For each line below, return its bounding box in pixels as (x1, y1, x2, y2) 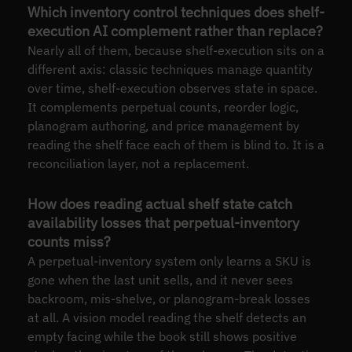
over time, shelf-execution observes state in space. (27, 79, 317, 96)
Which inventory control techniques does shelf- (27, 2, 324, 21)
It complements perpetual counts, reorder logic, (27, 98, 299, 115)
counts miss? (27, 232, 111, 251)
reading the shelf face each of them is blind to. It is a (27, 136, 324, 152)
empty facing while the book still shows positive (27, 328, 297, 344)
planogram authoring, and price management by (27, 117, 299, 134)
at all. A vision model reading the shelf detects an (27, 309, 306, 325)
